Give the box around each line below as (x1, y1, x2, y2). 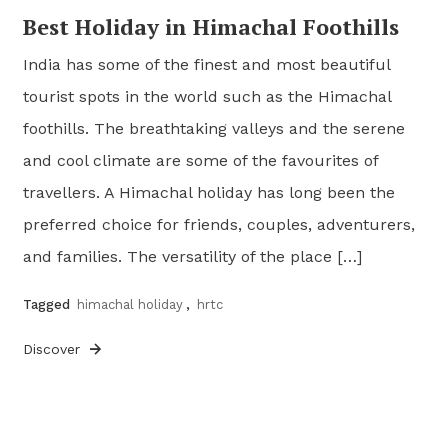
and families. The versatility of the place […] (23, 246, 363, 266)
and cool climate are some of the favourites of (23, 150, 379, 170)
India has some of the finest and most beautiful (23, 54, 391, 74)
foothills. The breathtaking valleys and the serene (23, 118, 406, 138)
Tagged (23, 296, 75, 312)
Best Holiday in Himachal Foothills (23, 11, 400, 41)
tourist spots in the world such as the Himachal (23, 86, 392, 106)
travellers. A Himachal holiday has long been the (23, 182, 396, 202)
